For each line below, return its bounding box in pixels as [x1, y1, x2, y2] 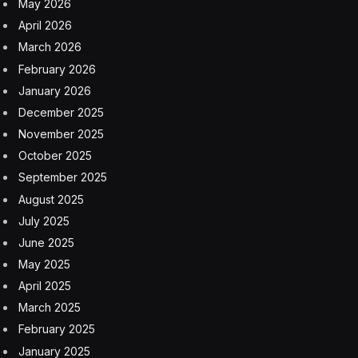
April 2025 [18, 279, 71, 293]
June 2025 [18, 235, 74, 249]
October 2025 [18, 149, 92, 163]
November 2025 [18, 127, 104, 141]
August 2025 [18, 192, 84, 206]
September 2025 [18, 170, 107, 185]
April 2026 [18, 18, 72, 33]
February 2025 [18, 322, 95, 336]
